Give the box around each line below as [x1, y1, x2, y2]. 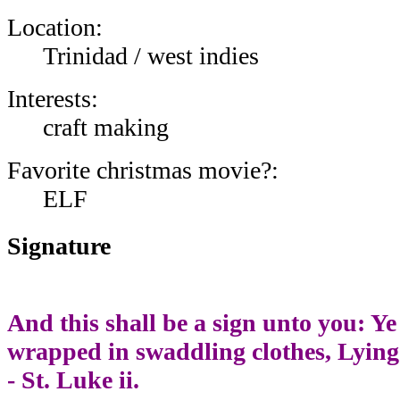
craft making [43, 112, 169, 141]
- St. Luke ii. [7, 365, 139, 394]
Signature [7, 232, 111, 261]
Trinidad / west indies [43, 41, 259, 70]
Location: [7, 12, 103, 41]
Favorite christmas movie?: [7, 155, 279, 184]
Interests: [7, 84, 98, 112]
